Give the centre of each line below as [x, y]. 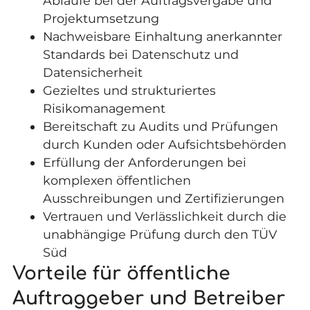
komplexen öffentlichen [117, 180]
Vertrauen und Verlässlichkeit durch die [165, 216]
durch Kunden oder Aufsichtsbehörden [165, 144]
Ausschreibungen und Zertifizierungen [164, 198]
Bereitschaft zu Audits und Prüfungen [161, 126]
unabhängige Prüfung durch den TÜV [160, 234]
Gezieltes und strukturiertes [130, 90]
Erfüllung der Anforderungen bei [145, 162]
